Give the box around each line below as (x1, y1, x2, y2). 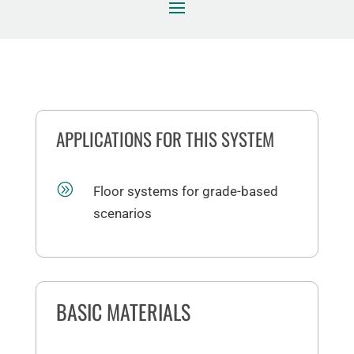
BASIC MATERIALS (55, 296, 190, 327)
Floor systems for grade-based (92, 183, 278, 199)
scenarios (92, 205, 152, 221)
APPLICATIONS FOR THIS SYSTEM (55, 126, 274, 153)
